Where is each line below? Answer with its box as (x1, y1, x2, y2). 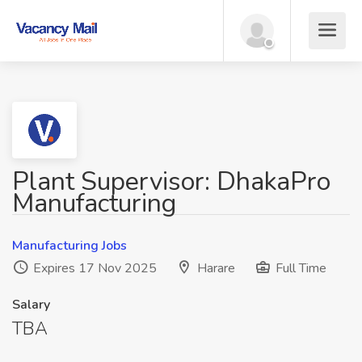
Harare (197, 259, 235, 277)
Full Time (272, 259, 326, 277)
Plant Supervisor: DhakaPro (12, 164, 330, 199)
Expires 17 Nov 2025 (30, 259, 157, 277)
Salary (12, 296, 50, 314)
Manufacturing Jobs (12, 237, 127, 255)
